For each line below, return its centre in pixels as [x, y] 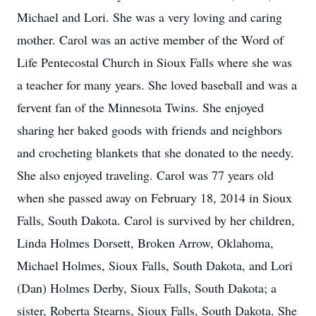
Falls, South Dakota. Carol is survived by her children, [156, 220]
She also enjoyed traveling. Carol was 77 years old [145, 175]
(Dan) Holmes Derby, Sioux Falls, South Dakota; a [147, 288]
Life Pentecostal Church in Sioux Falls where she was [154, 62]
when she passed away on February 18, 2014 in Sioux [154, 197]
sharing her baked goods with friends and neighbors [150, 130]
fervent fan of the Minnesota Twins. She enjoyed [140, 107]
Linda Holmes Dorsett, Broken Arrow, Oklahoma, [145, 243]
